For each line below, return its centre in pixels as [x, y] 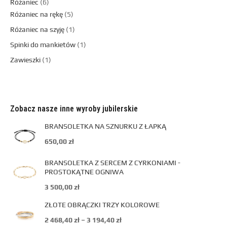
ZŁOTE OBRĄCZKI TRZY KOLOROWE [102, 205]
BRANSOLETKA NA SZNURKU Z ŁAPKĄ [105, 126]
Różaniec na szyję [37, 29]
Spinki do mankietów [43, 45]
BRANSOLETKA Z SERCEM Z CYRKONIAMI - [112, 163]
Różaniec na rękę [36, 14]
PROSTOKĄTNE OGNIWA [84, 172]
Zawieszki [25, 60]
